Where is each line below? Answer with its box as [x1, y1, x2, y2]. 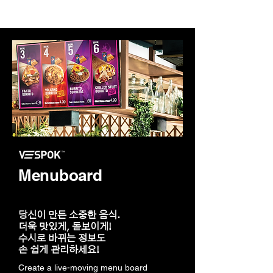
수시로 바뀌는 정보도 [18, 233, 105, 243]
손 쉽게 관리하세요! [18, 245, 99, 255]
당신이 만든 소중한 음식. [18, 210, 120, 220]
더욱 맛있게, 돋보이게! [18, 222, 112, 232]
